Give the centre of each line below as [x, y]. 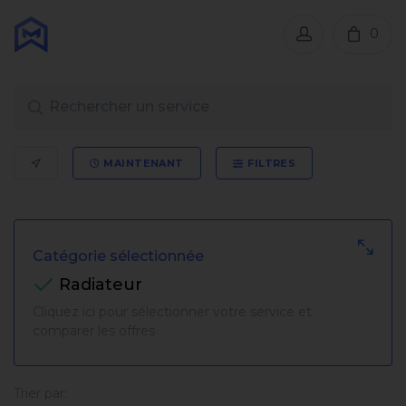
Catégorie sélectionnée [118, 256]
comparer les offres [94, 330]
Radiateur [98, 284]
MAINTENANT [142, 163]
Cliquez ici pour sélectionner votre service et [172, 311]
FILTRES [270, 163]
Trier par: [40, 393]
